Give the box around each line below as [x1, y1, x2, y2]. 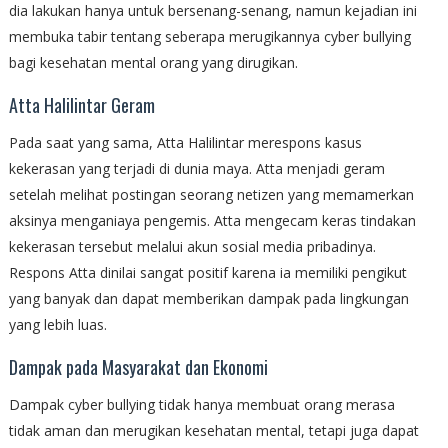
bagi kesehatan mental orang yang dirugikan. [8, 53, 298, 73]
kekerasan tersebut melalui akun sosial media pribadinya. [8, 237, 376, 257]
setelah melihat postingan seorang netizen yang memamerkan [8, 185, 414, 205]
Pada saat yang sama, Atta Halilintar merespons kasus [8, 133, 362, 153]
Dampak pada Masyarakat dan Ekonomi [8, 354, 268, 381]
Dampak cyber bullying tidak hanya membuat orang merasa [8, 395, 395, 415]
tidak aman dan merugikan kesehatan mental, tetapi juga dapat [8, 421, 419, 441]
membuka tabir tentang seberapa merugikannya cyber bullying [8, 27, 411, 47]
